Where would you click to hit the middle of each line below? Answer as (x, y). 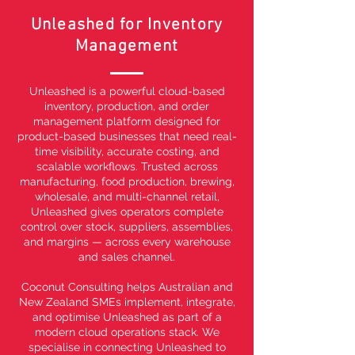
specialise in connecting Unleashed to (127, 347)
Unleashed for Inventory (127, 25)
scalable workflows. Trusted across (127, 166)
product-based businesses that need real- (127, 136)
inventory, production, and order (127, 106)
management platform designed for (127, 121)
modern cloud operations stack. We (127, 332)
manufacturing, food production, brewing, (127, 181)
